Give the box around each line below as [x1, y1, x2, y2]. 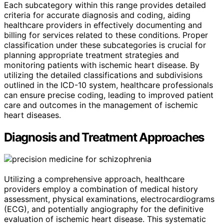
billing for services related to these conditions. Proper [4, 29, 208, 40]
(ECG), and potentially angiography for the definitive [4, 204, 203, 214]
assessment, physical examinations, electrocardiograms [4, 194, 214, 204]
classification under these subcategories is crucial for [4, 39, 206, 50]
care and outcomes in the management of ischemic [4, 99, 198, 110]
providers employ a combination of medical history [4, 184, 198, 194]
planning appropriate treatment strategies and [4, 49, 179, 60]
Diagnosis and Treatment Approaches [4, 129, 204, 144]
